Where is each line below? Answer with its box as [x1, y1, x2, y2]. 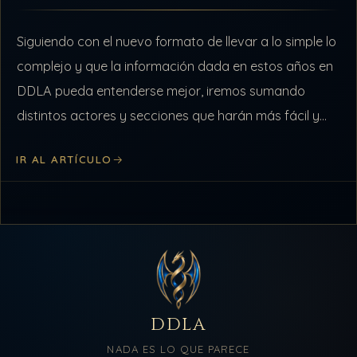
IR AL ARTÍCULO [16, 153, 112, 167]
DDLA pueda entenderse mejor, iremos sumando [17, 82, 306, 99]
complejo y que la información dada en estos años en [17, 57, 334, 74]
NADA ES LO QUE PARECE [107, 342, 250, 355]
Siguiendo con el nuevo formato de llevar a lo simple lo [17, 33, 337, 49]
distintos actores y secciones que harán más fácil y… [17, 107, 328, 124]
